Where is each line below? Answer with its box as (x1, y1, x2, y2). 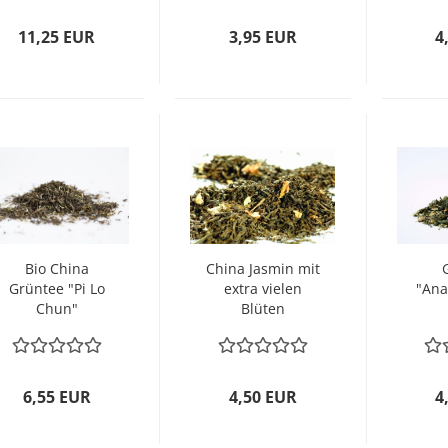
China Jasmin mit (205, 259, 320, 278)
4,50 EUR (228, 386, 297, 408)
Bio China (24, 259, 89, 278)
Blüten (240, 299, 285, 318)
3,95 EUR (228, 26, 297, 48)
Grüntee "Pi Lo (8, 279, 105, 298)
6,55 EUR (22, 386, 91, 408)
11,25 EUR (18, 26, 96, 48)
